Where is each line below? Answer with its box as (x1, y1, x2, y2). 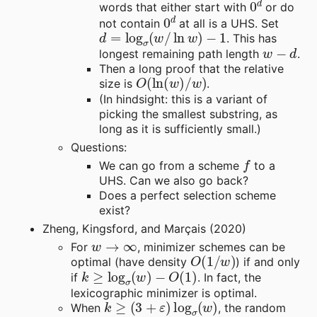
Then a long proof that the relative (99, 62, 284, 76)
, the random (218, 300, 287, 315)
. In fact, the (197, 270, 261, 285)
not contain (99, 16, 163, 31)
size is (99, 76, 136, 91)
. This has (226, 31, 277, 46)
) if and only (236, 255, 301, 270)
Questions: (71, 140, 127, 155)
